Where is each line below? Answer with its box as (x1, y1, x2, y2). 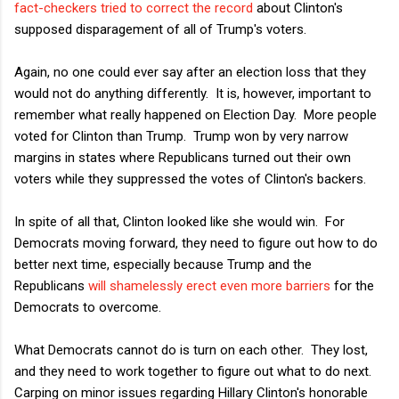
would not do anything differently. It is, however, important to (14, 85, 371, 102)
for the (330, 277, 374, 294)
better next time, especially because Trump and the (14, 256, 312, 273)
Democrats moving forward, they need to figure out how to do (14, 234, 378, 251)
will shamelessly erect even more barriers (88, 277, 330, 294)
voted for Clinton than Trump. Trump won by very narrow (14, 127, 348, 144)
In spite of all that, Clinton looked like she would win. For (14, 213, 345, 230)
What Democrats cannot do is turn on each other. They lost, (14, 341, 368, 358)
